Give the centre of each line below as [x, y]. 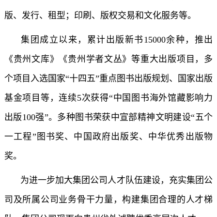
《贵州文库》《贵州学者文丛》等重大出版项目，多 [108, 59]
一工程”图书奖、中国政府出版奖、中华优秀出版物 [108, 137]
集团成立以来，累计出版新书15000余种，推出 [115, 40]
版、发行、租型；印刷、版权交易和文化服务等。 [100, 15]
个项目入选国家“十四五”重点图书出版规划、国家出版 [108, 78]
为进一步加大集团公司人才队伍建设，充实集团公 [115, 180]
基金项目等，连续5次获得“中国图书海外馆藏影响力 [108, 98]
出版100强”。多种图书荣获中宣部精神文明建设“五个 [108, 117]
